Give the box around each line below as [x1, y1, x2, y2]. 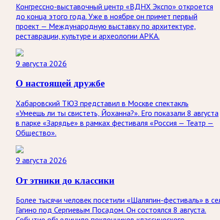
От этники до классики [16, 174, 114, 186]
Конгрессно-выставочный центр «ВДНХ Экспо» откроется [16, 1, 213, 11]
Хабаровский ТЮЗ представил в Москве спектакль [16, 98, 189, 109]
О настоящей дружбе [16, 77, 105, 89]
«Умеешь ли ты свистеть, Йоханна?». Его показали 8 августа [16, 108, 219, 118]
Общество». [16, 128, 56, 138]
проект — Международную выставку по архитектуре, [16, 21, 196, 31]
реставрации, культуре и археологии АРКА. [16, 30, 160, 41]
